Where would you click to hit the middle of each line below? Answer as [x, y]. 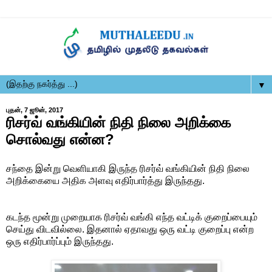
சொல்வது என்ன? [60, 139]
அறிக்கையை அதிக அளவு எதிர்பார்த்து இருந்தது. [105, 180]
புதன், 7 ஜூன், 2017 [35, 110]
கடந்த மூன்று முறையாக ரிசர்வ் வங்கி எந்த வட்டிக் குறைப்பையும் [132, 217]
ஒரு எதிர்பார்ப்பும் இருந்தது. [60, 241]
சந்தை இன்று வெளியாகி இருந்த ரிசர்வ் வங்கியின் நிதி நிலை [128, 168]
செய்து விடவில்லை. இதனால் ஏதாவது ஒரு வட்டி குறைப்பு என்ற [130, 229]
